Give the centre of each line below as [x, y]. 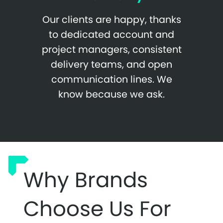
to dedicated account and [111, 35]
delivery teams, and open [111, 65]
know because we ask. [111, 95]
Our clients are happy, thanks [111, 20]
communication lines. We [111, 80]
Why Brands [86, 180]
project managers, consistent [111, 50]
